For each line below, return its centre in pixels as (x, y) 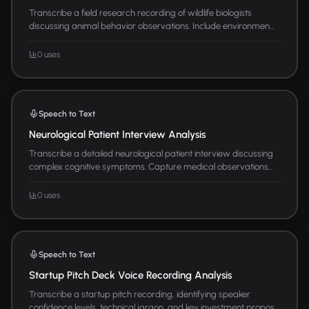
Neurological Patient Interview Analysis (117, 134)
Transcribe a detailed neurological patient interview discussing (151, 153)
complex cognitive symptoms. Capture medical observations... (150, 166)
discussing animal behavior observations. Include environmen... (151, 26)
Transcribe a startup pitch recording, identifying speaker (139, 294)
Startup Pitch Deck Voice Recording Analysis (130, 275)
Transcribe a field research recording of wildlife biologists (140, 12)
